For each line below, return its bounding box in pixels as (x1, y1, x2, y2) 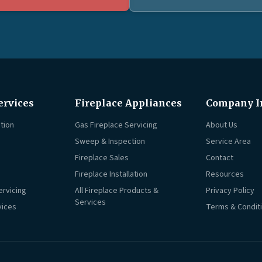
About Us (206, 119, 237, 132)
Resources (206, 168, 244, 181)
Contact (206, 152, 233, 164)
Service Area (206, 136, 251, 148)
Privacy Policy (206, 185, 254, 197)
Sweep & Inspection (75, 136, 145, 148)
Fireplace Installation (75, 168, 147, 181)
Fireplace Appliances (75, 97, 182, 109)
